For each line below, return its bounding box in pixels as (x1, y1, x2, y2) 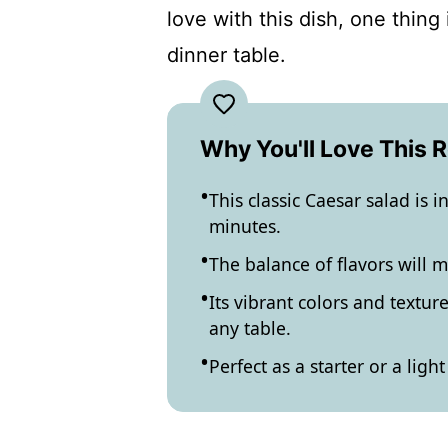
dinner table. (167, 43, 286, 67)
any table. (209, 316, 291, 340)
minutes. (209, 214, 281, 238)
